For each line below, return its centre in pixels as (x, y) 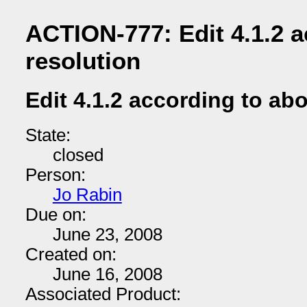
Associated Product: (103, 294)
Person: (55, 175)
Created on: (71, 254)
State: (48, 135)
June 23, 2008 (107, 234)
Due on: (56, 214)
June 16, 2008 (107, 274)
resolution (83, 60)
